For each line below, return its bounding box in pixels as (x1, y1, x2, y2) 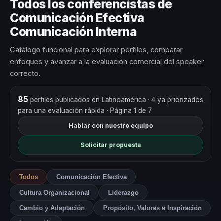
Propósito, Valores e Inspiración (103, 204, 202, 212)
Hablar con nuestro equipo (68, 121, 153, 129)
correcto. (10, 69, 40, 78)
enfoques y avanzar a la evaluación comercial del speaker (10, 57, 204, 67)
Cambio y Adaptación (19, 204, 85, 212)
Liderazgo (108, 188, 139, 196)
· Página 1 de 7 (106, 106, 152, 114)
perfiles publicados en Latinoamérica (28, 95, 148, 104)
